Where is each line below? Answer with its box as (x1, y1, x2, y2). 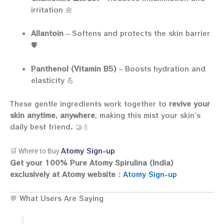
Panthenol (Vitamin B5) (31, 63, 116, 73)
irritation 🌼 (31, 4, 72, 14)
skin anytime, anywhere (10, 110, 95, 120)
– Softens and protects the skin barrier (63, 28, 210, 38)
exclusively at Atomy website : (10, 168, 123, 179)
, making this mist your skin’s (95, 110, 200, 120)
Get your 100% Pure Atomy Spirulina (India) (10, 157, 173, 167)
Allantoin (31, 28, 63, 38)
